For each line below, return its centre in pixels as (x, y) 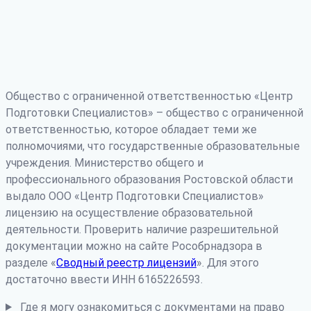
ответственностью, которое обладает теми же (131, 129)
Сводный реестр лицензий (126, 262)
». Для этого (228, 262)
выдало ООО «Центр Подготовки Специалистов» (135, 196)
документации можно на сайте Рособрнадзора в (134, 246)
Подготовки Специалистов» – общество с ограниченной (154, 112)
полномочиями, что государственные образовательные (153, 146)
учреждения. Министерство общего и (104, 162)
